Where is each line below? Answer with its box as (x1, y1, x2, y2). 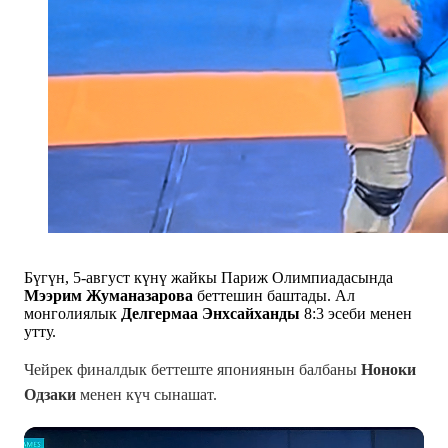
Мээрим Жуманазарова (24, 286, 197, 304)
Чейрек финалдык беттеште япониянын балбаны (24, 360, 361, 378)
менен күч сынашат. (76, 385, 217, 403)
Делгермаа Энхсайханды (121, 304, 300, 322)
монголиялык (24, 304, 121, 322)
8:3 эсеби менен (300, 304, 412, 322)
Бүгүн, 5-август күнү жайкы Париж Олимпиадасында (24, 268, 393, 286)
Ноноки (361, 360, 416, 378)
